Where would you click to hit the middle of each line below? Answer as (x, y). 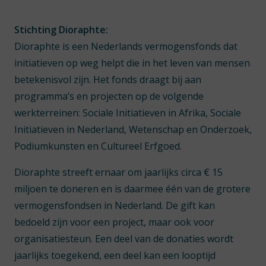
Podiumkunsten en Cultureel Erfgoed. (98, 146)
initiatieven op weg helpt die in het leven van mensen (132, 63)
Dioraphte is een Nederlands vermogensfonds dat (126, 46)
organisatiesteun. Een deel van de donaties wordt (124, 239)
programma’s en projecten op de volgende (109, 96)
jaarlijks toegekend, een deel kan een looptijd (115, 255)
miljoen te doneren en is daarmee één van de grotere (132, 189)
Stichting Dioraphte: (61, 30)
